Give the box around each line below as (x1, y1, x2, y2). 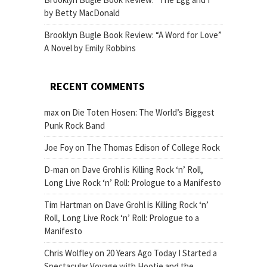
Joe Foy (44, 142, 73, 153)
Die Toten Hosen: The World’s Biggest (72, 107, 215, 118)
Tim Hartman (44, 199, 92, 210)
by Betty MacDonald (44, 7, 120, 18)
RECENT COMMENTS (50, 79, 145, 93)
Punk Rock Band (44, 120, 105, 131)
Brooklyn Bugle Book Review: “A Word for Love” (44, 29, 222, 41)
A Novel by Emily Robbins (44, 42, 136, 54)
